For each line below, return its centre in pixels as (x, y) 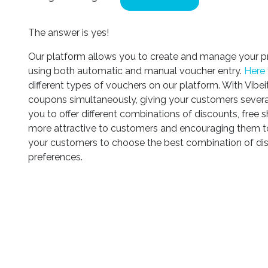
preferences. (56, 157)
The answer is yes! (69, 33)
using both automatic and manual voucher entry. (136, 71)
